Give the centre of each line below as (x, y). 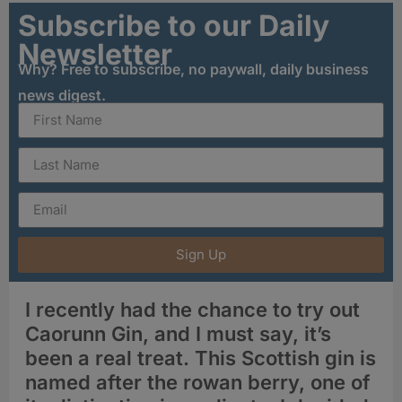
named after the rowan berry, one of (198, 382)
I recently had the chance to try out (192, 309)
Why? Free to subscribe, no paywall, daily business (193, 69)
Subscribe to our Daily (174, 25)
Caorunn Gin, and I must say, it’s (178, 333)
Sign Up (201, 255)
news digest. (62, 95)
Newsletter (95, 54)
